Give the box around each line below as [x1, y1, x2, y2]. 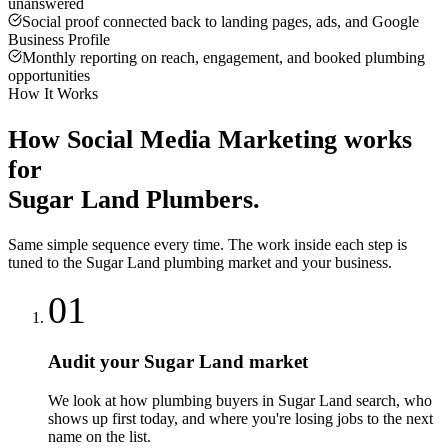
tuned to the [8, 254, 86, 272]
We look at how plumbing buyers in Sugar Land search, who [48, 391, 432, 409]
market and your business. [224, 254, 392, 272]
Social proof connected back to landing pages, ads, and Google [22, 13, 419, 31]
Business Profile [8, 31, 110, 49]
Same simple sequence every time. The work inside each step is [8, 236, 407, 254]
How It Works [8, 85, 98, 103]
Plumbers [146, 184, 253, 214]
